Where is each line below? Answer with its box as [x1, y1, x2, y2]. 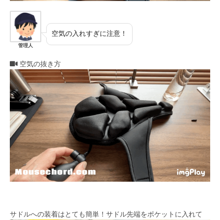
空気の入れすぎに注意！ [52, 29, 127, 38]
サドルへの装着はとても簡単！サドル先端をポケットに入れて [10, 210, 202, 219]
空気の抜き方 [18, 60, 61, 68]
